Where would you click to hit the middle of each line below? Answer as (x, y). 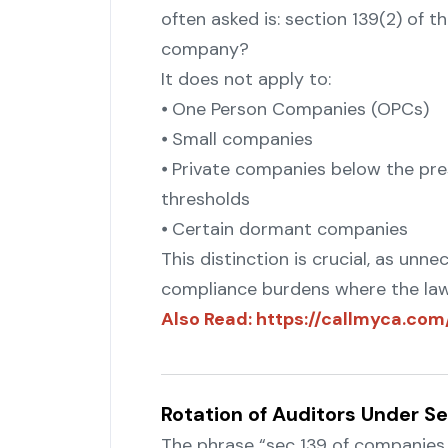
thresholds (205, 199)
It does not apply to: (245, 79)
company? (204, 49)
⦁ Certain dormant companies (284, 229)
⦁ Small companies (236, 139)
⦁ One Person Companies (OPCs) (294, 109)
